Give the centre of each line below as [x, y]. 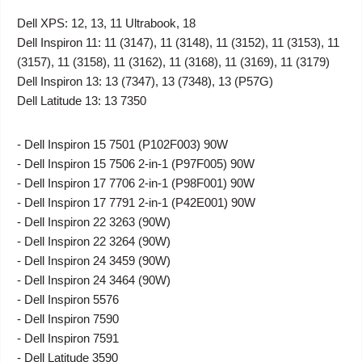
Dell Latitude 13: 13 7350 [82, 100]
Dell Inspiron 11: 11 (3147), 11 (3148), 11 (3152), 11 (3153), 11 [178, 42]
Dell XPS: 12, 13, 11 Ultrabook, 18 [106, 23]
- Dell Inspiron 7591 [68, 338]
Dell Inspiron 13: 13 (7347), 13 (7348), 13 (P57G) [145, 81]
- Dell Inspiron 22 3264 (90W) [94, 241]
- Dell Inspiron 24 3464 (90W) [94, 280]
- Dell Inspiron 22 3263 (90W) [94, 221]
